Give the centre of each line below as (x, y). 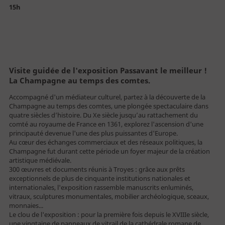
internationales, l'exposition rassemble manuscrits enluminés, (101, 187)
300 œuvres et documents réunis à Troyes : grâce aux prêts (97, 169)
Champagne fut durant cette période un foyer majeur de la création (109, 151)
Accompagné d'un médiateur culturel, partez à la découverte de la (107, 97)
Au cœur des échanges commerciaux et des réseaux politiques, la (105, 142)
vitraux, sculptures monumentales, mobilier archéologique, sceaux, (109, 196)
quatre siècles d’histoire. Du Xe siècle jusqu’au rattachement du (103, 115)
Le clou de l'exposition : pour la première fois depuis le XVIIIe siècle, (109, 214)
